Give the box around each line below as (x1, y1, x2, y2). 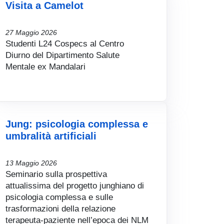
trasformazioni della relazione (5, 203, 115, 214)
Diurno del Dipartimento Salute (5, 50, 119, 60)
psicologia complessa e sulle (5, 192, 113, 202)
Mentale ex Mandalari (5, 61, 85, 72)
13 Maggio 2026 (5, 159, 57, 167)
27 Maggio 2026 (5, 28, 57, 37)
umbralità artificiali (5, 130, 96, 142)
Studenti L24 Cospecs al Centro (5, 38, 124, 49)
